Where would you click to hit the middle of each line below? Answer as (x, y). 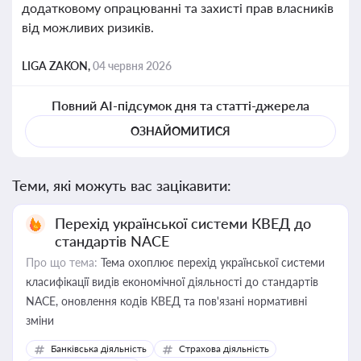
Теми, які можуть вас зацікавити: (122, 185)
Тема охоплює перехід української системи (211, 262)
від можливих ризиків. (88, 27)
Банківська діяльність (99, 349)
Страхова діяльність (224, 349)
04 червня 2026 (132, 66)
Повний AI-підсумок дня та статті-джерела (180, 105)
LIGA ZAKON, (57, 66)
